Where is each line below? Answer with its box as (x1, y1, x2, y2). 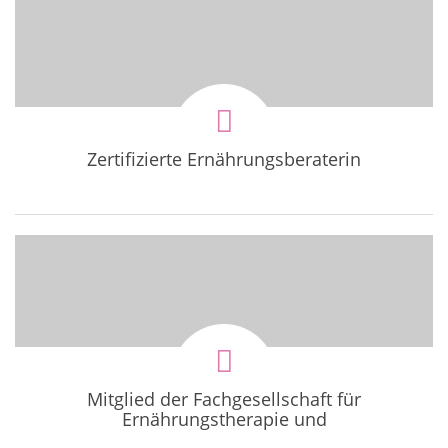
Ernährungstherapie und (121, 407, 327, 431)
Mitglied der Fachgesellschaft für (87, 387, 361, 411)
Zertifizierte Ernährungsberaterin (87, 147, 361, 171)
